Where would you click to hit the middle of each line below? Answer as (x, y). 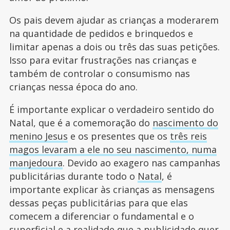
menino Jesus (38, 136)
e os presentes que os (119, 136)
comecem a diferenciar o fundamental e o (101, 216)
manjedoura (36, 163)
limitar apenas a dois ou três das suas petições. (114, 47)
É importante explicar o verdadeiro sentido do (111, 110)
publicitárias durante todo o (73, 176)
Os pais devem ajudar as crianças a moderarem (114, 20)
